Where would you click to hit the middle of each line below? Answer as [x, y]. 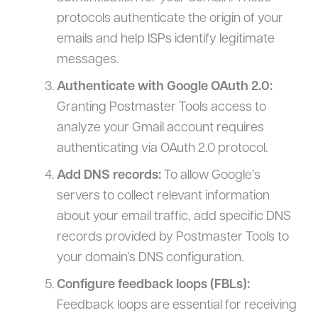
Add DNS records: [109, 176]
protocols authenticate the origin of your [170, 19]
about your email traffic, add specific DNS [174, 217]
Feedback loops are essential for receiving [176, 306]
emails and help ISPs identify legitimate [165, 40]
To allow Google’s [210, 176]
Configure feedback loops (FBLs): [153, 285]
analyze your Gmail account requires [160, 128]
